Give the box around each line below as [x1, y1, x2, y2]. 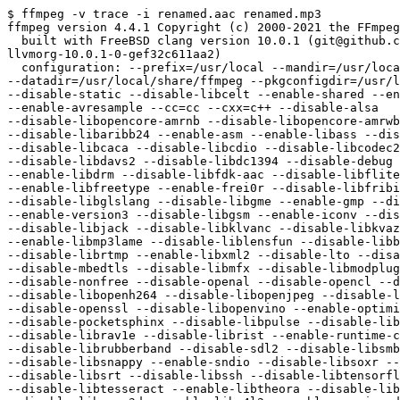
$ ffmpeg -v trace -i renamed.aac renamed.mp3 [7, 7, 321, 21]
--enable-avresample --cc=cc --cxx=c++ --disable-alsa [7, 101, 379, 115]
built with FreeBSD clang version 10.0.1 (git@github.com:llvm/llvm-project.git [7, 34, 21, 48]
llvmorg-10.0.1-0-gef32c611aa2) [7, 47, 221, 62]
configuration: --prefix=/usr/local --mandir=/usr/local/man [7, 61, 21, 75]
